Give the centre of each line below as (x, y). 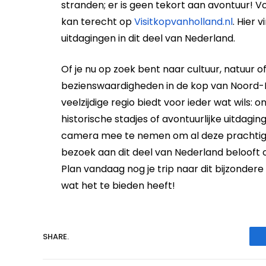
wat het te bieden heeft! (118, 186)
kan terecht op (98, 21)
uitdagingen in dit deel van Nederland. (148, 38)
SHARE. (56, 236)
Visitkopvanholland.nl (183, 21)
